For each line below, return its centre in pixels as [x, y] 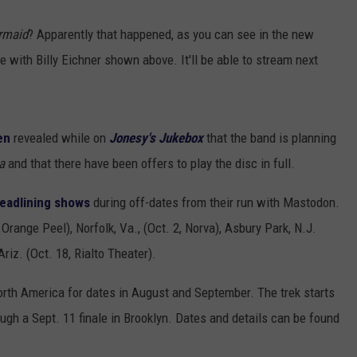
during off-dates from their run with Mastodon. [215, 203]
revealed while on [60, 138]
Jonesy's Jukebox [156, 138]
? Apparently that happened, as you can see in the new [171, 35]
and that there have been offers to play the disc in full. [150, 164]
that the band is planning [270, 138]
